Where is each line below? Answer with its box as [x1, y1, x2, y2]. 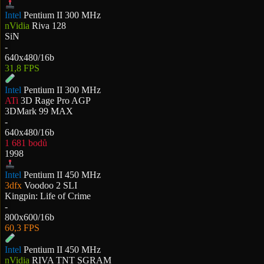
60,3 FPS [5, 223, 39, 233]
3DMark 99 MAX [5, 105, 73, 116]
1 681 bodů [5, 137, 47, 148]
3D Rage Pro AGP [21, 95, 91, 105]
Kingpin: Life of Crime [5, 191, 91, 202]
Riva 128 [32, 21, 66, 31]
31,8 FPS [5, 63, 39, 74]
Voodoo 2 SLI [24, 180, 77, 191]
